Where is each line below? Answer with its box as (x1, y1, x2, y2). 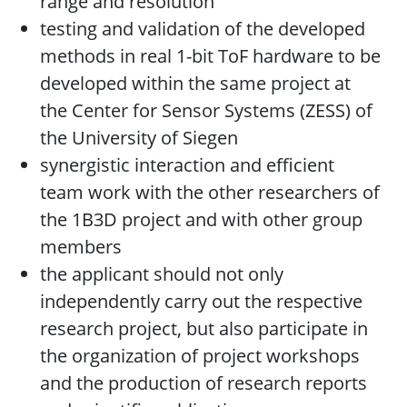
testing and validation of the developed (40, 16, 365, 42)
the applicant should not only (40, 262, 283, 287)
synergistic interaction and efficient (40, 153, 334, 178)
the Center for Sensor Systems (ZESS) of (40, 98, 372, 124)
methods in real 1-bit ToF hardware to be (40, 44, 381, 69)
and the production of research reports (40, 371, 367, 396)
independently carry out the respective (40, 289, 362, 314)
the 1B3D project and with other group (40, 207, 362, 233)
